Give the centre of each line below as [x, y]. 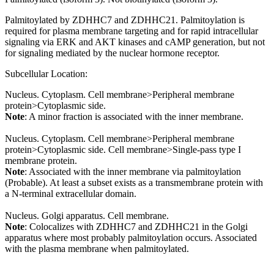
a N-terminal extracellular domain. [71, 194]
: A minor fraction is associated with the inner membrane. [134, 117]
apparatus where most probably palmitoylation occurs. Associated [131, 238]
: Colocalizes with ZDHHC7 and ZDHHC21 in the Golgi [136, 227]
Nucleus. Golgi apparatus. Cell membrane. [87, 216]
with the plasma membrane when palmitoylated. [97, 249]
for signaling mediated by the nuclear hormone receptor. [112, 53]
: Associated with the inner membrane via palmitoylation [133, 172]
